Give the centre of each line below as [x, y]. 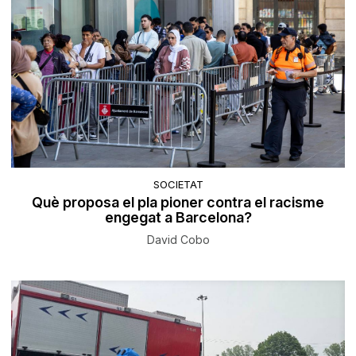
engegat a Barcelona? [178, 218]
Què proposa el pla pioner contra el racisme [178, 203]
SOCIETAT [178, 185]
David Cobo [178, 240]
